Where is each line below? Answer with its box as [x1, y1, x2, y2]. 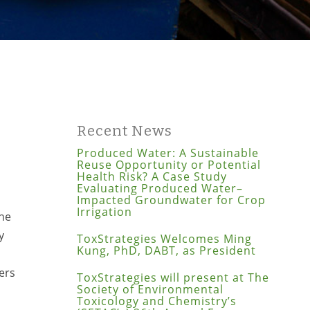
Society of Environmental [76, 281, 224, 297]
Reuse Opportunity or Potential [76, 156, 261, 172]
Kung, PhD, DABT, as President [76, 242, 256, 258]
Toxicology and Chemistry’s [76, 293, 237, 309]
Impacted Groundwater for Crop [76, 192, 266, 208]
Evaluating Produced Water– [76, 180, 243, 196]
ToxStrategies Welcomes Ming [76, 230, 252, 246]
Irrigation [76, 203, 132, 219]
